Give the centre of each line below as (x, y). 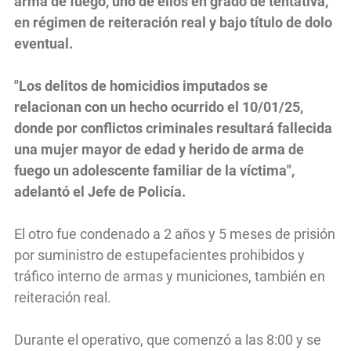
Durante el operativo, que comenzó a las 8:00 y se (168, 340)
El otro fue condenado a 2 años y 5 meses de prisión (175, 234)
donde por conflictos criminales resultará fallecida (173, 128)
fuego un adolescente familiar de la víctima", (154, 171)
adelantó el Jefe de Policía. (100, 192)
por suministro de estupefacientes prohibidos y (159, 255)
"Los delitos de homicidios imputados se (141, 86)
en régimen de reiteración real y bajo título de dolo (173, 23)
